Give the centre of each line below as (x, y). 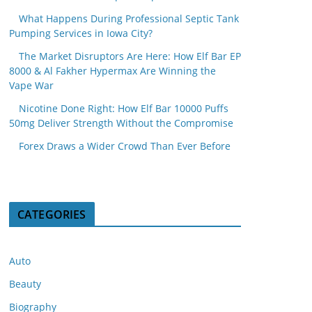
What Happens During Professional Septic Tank (129, 18)
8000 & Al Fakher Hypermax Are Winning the (112, 71)
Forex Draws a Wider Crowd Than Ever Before (125, 146)
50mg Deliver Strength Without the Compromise (121, 123)
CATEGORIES (52, 214)
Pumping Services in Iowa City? (81, 33)
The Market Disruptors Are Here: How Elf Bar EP (130, 56)
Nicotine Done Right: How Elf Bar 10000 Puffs (124, 108)
